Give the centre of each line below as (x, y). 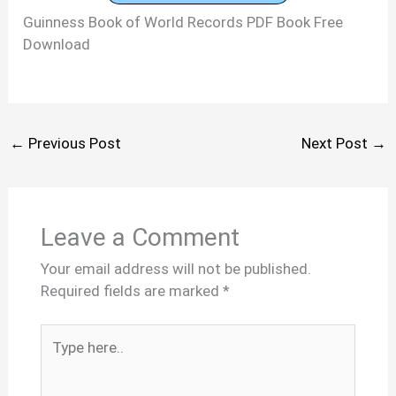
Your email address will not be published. (175, 268)
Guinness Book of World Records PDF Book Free (183, 22)
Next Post (336, 144)
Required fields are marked (131, 290)
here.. (57, 357)
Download (57, 44)
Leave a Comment (140, 237)
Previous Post (73, 144)
